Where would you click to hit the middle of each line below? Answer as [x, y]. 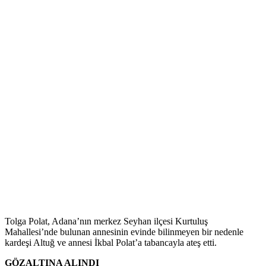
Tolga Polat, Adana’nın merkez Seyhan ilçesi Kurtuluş [106, 221]
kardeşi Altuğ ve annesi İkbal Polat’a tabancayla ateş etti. [111, 242]
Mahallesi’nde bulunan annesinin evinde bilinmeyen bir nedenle [124, 232]
